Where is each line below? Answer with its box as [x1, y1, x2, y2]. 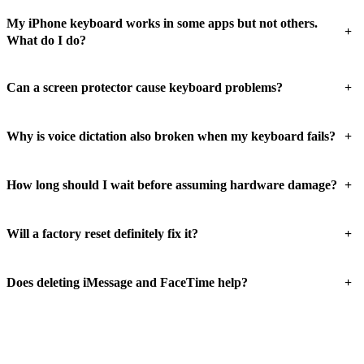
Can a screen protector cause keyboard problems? [6, 80, 283, 95]
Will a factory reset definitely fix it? [6, 227, 198, 241]
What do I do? [6, 32, 86, 47]
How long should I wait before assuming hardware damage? [6, 178, 337, 193]
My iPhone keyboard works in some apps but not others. [6, 15, 318, 30]
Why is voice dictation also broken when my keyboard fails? [6, 129, 336, 144]
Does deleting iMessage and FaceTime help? [6, 275, 248, 290]
